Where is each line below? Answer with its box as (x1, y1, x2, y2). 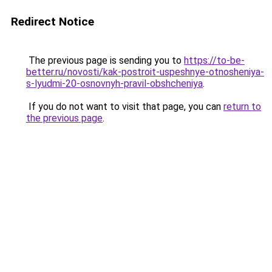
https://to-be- (184, 55, 245, 66)
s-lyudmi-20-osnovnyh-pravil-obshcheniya (26, 78, 203, 89)
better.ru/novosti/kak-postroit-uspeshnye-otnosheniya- (26, 66, 264, 78)
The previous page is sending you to (26, 55, 184, 66)
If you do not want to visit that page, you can (26, 101, 223, 112)
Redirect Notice (11, 15, 94, 29)
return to (223, 101, 261, 112)
